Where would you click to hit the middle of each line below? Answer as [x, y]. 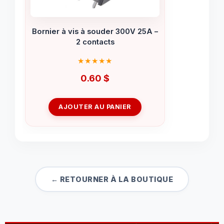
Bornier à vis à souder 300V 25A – [95, 31]
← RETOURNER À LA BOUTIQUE [112, 179]
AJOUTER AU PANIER [95, 106]
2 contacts [95, 42]
